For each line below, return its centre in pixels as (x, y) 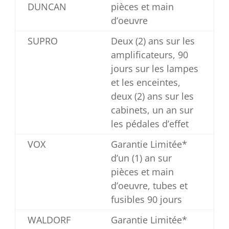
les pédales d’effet (150, 124)
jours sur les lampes (154, 68)
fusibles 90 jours (146, 199)
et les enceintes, (145, 82)
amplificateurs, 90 (149, 55)
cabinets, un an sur (152, 110)
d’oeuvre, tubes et (149, 186)
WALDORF (49, 220)
